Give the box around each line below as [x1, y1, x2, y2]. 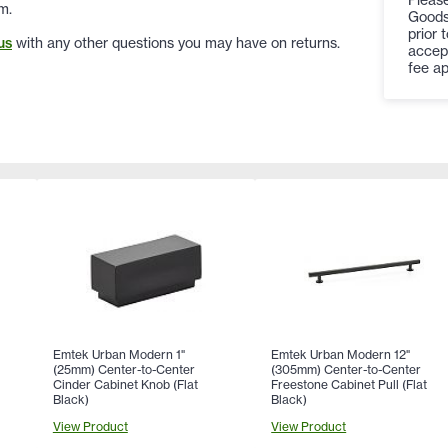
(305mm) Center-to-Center [271, 361, 422, 377]
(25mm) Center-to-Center [52, 361, 195, 377]
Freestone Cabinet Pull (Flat [271, 376, 428, 392]
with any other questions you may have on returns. [12, 33, 340, 52]
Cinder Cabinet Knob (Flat [52, 376, 198, 392]
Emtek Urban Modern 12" [271, 346, 411, 362]
